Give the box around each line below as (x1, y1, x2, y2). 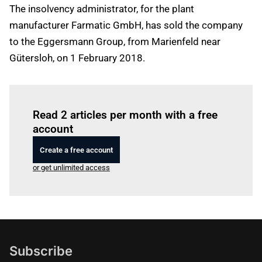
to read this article (111, 94, 171, 103)
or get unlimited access (33, 163, 110, 172)
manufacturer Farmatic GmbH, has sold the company (9, 19, 243, 31)
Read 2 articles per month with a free (33, 108, 218, 122)
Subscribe (9, 243, 73, 258)
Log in (91, 94, 111, 103)
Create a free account (40, 145, 113, 154)
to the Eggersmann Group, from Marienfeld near (9, 36, 220, 47)
